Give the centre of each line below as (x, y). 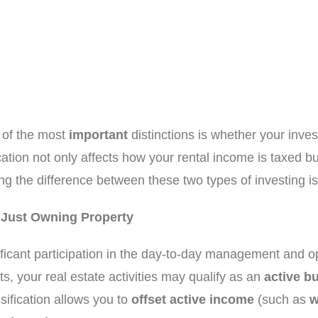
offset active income (193, 300)
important (98, 135)
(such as (282, 300)
